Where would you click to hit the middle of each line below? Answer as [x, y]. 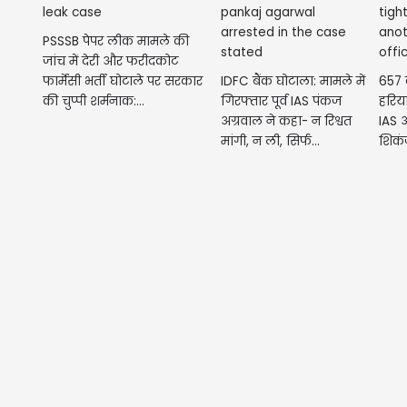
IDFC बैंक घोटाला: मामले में [293, 81]
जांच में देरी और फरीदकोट [110, 61]
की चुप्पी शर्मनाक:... [94, 101]
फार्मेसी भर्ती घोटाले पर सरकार [123, 81]
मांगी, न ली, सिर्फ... [270, 141]
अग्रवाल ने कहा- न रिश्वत [286, 121]
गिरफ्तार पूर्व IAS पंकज [281, 101]
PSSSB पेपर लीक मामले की [116, 41]
